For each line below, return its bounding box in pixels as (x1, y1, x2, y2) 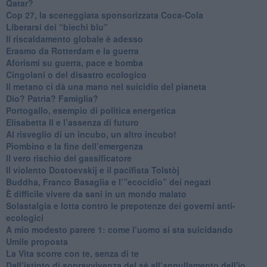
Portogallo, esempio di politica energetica (5, 104, 176, 116)
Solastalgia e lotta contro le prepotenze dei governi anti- (5, 199, 235, 212)
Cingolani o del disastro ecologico (5, 68, 147, 80)
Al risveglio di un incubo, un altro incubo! (5, 128, 176, 140)
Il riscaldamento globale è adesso (5, 32, 143, 45)
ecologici (5, 211, 44, 223)
